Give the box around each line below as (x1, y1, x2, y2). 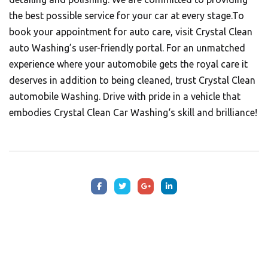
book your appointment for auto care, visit (9, 26, 196, 37)
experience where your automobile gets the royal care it (9, 59, 248, 69)
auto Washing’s (9, 42, 77, 53)
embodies (9, 107, 51, 118)
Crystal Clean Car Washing (51, 107, 168, 118)
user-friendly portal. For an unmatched (77, 42, 245, 53)
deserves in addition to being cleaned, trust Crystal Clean (9, 75, 255, 86)
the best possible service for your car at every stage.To (9, 10, 244, 21)
